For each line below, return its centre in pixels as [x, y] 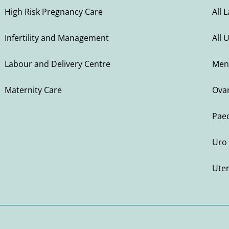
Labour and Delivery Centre [57, 64]
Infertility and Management [56, 38]
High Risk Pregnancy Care [53, 12]
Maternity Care [33, 90]
